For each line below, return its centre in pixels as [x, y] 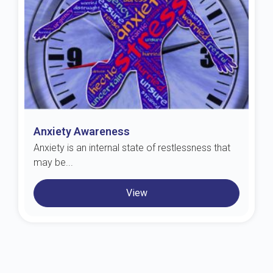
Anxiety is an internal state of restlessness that [132, 147]
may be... [53, 162]
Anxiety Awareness [82, 131]
